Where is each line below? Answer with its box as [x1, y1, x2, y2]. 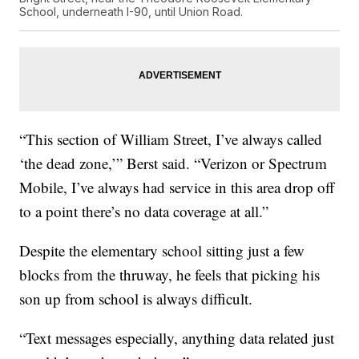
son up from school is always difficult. [19, 288, 253, 309]
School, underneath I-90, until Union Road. [19, 4, 244, 18]
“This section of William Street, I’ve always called [19, 128, 323, 149]
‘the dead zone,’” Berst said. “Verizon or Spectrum [19, 152, 328, 173]
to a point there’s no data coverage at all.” [19, 200, 269, 221]
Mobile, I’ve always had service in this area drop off [19, 176, 335, 197]
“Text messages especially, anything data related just [19, 327, 335, 348]
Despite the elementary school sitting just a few [19, 240, 305, 260]
